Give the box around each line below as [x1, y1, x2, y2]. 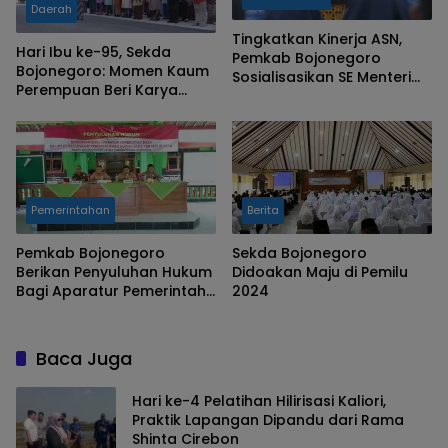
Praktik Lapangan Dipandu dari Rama [132, 410, 404, 431]
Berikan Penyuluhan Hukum [16, 261, 212, 282]
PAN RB [232, 86, 282, 107]
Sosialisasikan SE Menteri [232, 67, 411, 88]
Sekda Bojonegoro [232, 242, 367, 263]
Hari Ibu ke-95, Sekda [16, 42, 171, 63]
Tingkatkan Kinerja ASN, [232, 29, 402, 50]
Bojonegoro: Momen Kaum [16, 61, 209, 82]
